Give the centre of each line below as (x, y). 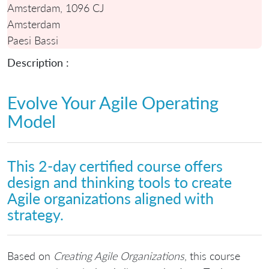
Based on (30, 255)
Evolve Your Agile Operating (113, 102)
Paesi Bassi (33, 40)
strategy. (35, 215)
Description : (38, 62)
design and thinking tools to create (119, 182)
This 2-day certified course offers (115, 166)
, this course (212, 255)
